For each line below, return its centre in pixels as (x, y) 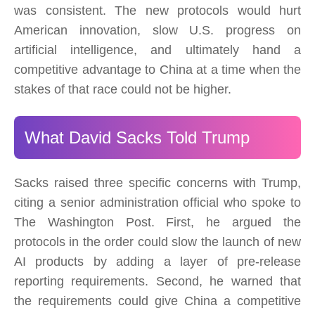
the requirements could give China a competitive (157, 301)
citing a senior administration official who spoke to (157, 203)
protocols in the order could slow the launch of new (157, 242)
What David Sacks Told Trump (137, 138)
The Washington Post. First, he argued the (157, 223)
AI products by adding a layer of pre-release (157, 262)
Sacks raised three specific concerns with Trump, (157, 183)
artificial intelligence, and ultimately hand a (157, 50)
